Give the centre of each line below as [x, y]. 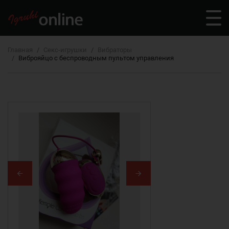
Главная [20, 50]
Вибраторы [115, 50]
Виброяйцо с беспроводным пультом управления [96, 58]
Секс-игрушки [65, 50]
